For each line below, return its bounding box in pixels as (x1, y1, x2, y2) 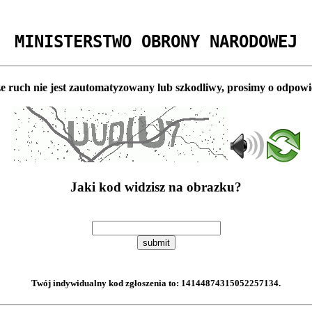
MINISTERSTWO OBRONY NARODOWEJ (15, 31, 297, 52)
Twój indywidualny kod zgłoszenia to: (31, 278, 181, 289)
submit (142, 237, 170, 249)
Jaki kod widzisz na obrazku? (70, 180, 242, 195)
